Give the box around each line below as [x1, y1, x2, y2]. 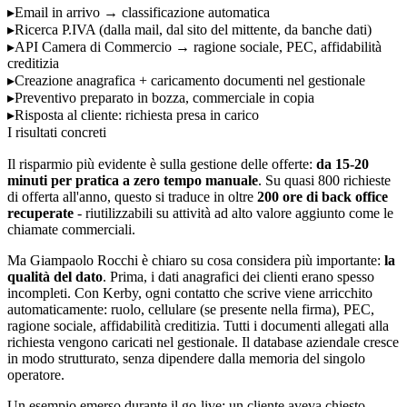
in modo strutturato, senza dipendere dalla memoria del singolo [7, 350, 365, 366]
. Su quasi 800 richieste [258, 172, 391, 188]
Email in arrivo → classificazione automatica [15, 4, 270, 20]
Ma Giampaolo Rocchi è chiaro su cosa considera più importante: [7, 252, 384, 268]
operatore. [7, 366, 65, 382]
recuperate [7, 204, 74, 221]
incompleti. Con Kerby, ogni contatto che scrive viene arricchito [7, 284, 372, 301]
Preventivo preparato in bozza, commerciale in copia [15, 89, 314, 105]
